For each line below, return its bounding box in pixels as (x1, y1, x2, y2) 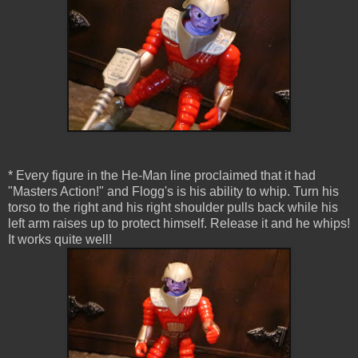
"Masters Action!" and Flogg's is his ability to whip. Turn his (8, 185, 339, 199)
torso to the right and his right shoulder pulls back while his (8, 201, 338, 215)
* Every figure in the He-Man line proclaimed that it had (8, 169, 316, 183)
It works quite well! (8, 233, 112, 247)
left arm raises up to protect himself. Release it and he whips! (8, 217, 350, 231)
